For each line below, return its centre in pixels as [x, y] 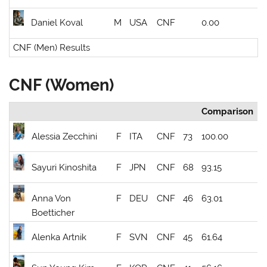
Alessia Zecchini [65, 137]
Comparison [228, 112]
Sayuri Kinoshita [64, 168]
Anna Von [52, 199]
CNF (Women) [62, 84]
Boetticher [53, 213]
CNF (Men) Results [52, 48]
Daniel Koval [57, 23]
